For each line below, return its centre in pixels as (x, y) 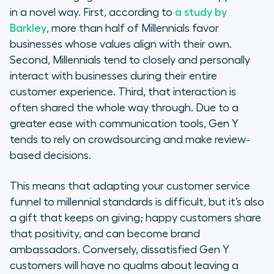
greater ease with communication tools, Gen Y (124, 124)
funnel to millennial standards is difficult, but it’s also (137, 202)
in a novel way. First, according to (92, 13)
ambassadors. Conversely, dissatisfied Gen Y (120, 250)
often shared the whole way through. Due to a (124, 108)
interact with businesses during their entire (113, 76)
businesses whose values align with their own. (121, 44)
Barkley (28, 28)
